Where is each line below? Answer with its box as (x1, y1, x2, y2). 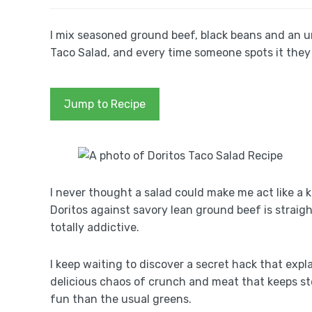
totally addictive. (50, 221, 139, 234)
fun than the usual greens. (50, 292, 192, 306)
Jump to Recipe (64, 97, 146, 111)
